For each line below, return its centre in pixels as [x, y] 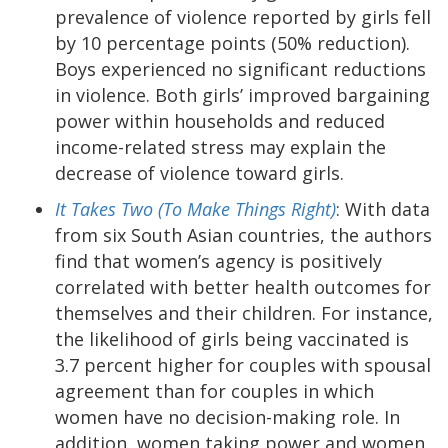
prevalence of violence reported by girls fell [243, 16]
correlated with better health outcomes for [243, 286]
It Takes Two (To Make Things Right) [195, 208]
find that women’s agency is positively [218, 260]
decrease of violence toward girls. [199, 172]
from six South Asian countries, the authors [243, 234]
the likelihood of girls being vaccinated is [232, 338]
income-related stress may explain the [220, 146]
